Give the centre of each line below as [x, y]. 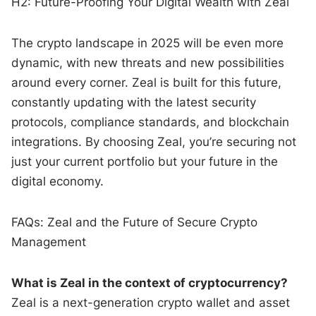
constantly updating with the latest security [134, 102]
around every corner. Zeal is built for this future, [147, 82]
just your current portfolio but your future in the [145, 161]
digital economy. [58, 181]
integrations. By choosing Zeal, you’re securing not [154, 141]
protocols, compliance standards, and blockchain [151, 122]
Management [49, 242]
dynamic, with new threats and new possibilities [148, 62]
